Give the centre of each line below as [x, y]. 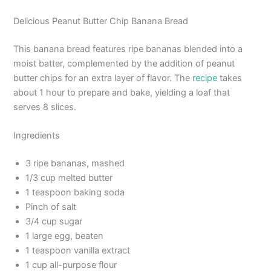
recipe [205, 78]
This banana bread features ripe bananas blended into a [128, 49]
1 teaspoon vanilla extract [78, 251]
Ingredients [37, 136]
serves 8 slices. [45, 107]
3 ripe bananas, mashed [75, 164]
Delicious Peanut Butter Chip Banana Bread [101, 21]
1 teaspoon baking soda [75, 193]
